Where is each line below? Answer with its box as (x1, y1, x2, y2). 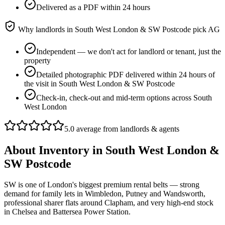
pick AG (191, 25, 220, 34)
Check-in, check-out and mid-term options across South (36, 93, 212, 102)
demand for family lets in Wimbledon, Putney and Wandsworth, (4, 189, 205, 198)
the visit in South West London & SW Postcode (24, 79, 175, 88)
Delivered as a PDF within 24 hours (36, 3, 150, 12)
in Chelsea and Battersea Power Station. (4, 207, 131, 216)
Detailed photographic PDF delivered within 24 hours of (36, 70, 215, 79)
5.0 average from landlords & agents (64, 124, 179, 133)
